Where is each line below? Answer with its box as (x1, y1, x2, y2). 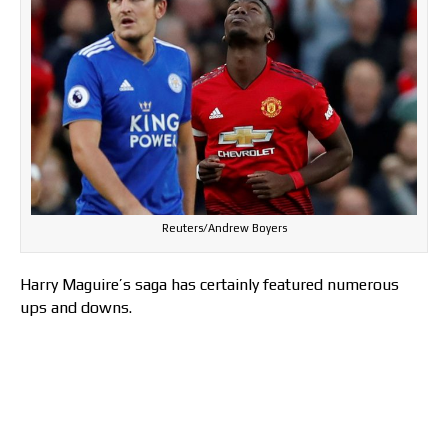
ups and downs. (20, 297, 132, 317)
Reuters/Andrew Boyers (161, 221, 287, 234)
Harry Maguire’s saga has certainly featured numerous (20, 274, 399, 294)
